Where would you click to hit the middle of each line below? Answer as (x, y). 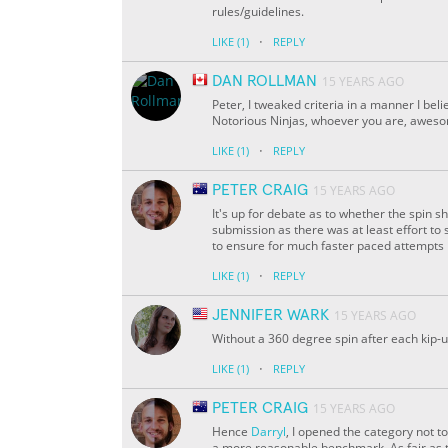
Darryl (268, 432)
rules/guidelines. (258, 12)
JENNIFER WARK (270, 315)
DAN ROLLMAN (264, 81)
